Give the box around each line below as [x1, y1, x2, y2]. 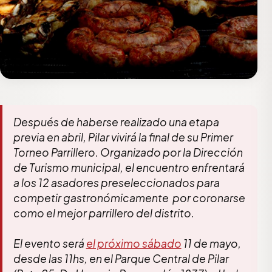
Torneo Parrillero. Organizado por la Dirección [13, 146, 243, 160]
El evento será [13, 236, 86, 250]
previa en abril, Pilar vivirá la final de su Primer [13, 131, 233, 144]
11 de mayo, [181, 236, 241, 250]
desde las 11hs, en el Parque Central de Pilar [13, 251, 229, 265]
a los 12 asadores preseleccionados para [13, 176, 220, 190]
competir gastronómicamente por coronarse [13, 191, 245, 205]
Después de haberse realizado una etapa [13, 115, 219, 129]
